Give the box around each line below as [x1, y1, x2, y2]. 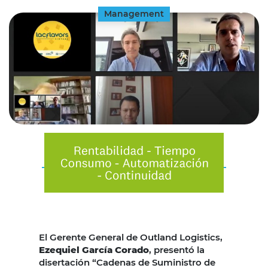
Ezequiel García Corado [39, 243, 149, 255]
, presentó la [149, 243, 205, 255]
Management [104, 8, 164, 19]
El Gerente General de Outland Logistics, [39, 231, 223, 243]
